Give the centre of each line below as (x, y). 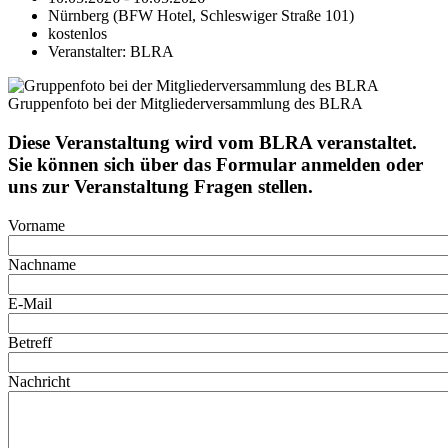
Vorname (36, 225)
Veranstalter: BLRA (111, 52)
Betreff (30, 342)
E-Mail (30, 303)
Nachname (42, 264)
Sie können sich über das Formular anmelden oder (215, 164)
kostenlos (77, 34)
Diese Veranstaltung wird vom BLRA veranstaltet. (212, 142)
